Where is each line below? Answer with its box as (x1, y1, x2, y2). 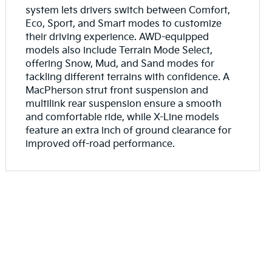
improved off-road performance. (25, 138, 175, 150)
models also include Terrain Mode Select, (25, 44, 213, 56)
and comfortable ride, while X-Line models (25, 111, 220, 123)
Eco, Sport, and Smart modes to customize (25, 18, 222, 30)
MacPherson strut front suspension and (25, 84, 209, 97)
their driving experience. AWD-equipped (25, 31, 209, 43)
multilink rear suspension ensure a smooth (25, 98, 222, 110)
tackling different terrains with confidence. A (25, 71, 230, 83)
